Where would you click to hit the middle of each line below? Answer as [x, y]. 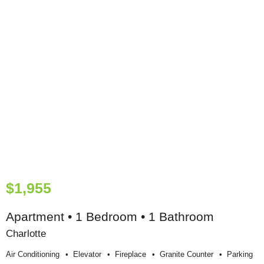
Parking [240, 254]
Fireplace [131, 254]
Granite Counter [187, 254]
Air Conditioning [33, 254]
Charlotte [26, 234]
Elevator [87, 254]
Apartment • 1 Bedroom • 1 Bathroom [110, 217]
